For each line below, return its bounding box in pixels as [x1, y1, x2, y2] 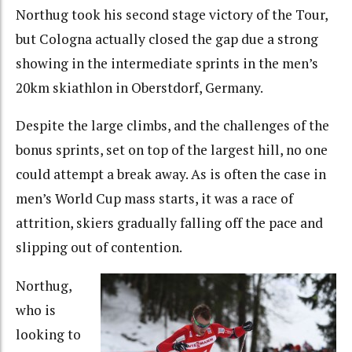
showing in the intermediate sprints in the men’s [16, 53, 318, 72]
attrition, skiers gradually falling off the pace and [16, 214, 323, 233]
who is [16, 300, 56, 319]
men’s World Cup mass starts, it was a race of [16, 189, 293, 208]
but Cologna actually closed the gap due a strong [16, 29, 318, 48]
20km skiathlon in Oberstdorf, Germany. [16, 78, 263, 97]
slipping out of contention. [16, 238, 182, 257]
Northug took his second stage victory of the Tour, [16, 5, 328, 24]
